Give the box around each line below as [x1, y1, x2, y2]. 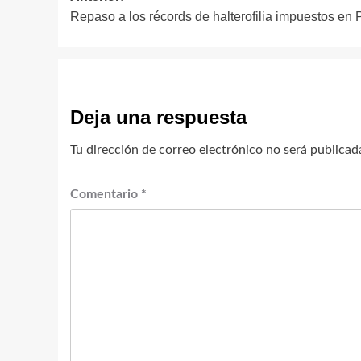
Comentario [70, 188, 141, 201]
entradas [69, 39, 171, 66]
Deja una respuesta [70, 106, 247, 129]
